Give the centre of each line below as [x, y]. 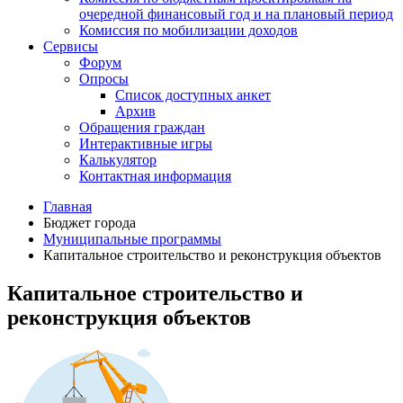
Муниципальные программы [132, 239]
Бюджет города [90, 223]
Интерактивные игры [146, 143]
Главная [67, 206]
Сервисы [71, 46]
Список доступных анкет [193, 95]
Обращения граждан [142, 127]
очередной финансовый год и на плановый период [236, 14]
